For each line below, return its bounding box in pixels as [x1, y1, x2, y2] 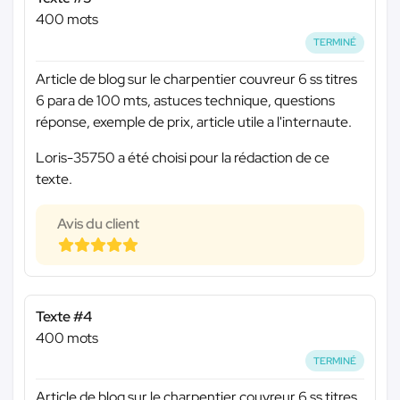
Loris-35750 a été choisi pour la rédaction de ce [36, 147, 329, 167]
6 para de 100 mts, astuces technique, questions [36, 90, 335, 110]
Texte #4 [36, 306, 92, 326]
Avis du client [57, 213, 139, 233]
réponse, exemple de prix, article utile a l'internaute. [36, 112, 352, 131]
